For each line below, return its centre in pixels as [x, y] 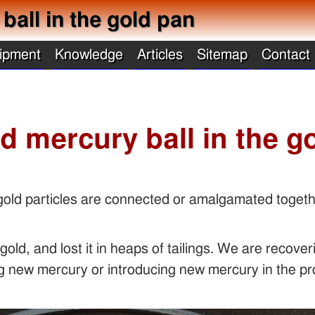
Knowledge [89, 55]
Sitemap [222, 55]
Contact [286, 55]
